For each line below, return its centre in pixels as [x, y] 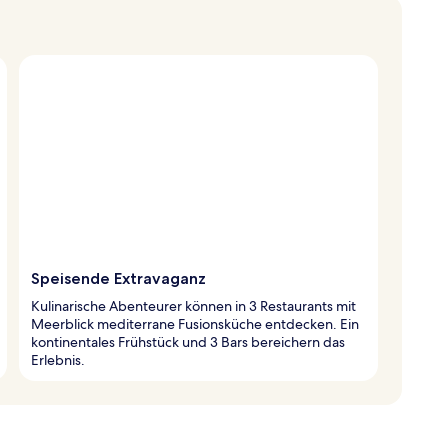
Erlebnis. [58, 359]
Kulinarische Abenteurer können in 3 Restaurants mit [193, 305]
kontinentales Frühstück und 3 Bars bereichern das [188, 341]
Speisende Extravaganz [118, 278]
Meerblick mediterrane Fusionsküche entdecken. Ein [195, 323]
